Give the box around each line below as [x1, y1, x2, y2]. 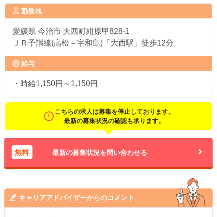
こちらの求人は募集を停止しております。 [54, 108, 174, 115]
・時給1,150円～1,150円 [13, 79, 98, 88]
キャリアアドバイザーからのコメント [18, 194, 134, 201]
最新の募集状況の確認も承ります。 [64, 117, 165, 124]
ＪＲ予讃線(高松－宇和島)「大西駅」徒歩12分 [13, 39, 173, 47]
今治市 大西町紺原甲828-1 [36, 27, 129, 35]
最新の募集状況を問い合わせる [52, 149, 147, 156]
